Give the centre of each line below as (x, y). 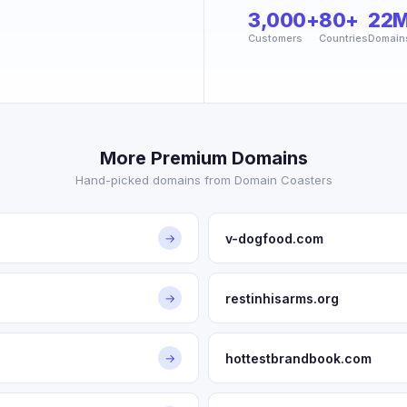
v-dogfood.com (274, 238)
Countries (343, 38)
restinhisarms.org (282, 298)
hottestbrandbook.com (298, 358)
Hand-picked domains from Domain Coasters (203, 180)
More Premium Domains (203, 158)
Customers (275, 38)
